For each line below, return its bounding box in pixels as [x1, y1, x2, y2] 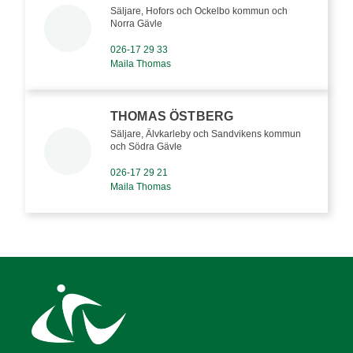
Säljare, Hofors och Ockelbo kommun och [110, 5, 288, 17]
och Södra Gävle [110, 140, 182, 152]
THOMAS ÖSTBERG [110, 109, 234, 123]
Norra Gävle [110, 17, 162, 29]
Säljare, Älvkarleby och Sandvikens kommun [110, 128, 301, 139]
